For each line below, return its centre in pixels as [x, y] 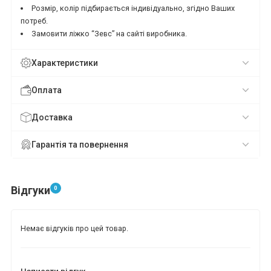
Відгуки [31, 190]
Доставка [52, 117]
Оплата [47, 90]
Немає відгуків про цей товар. [74, 228]
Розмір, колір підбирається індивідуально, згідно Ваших [133, 8]
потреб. [34, 21]
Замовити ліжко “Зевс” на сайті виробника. [109, 33]
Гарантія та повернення [80, 144]
